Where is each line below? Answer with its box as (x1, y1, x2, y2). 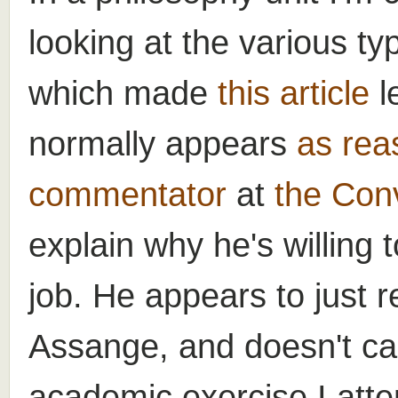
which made (28, 73, 218, 112)
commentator (28, 174, 227, 213)
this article (218, 73, 370, 112)
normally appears (28, 123, 297, 163)
